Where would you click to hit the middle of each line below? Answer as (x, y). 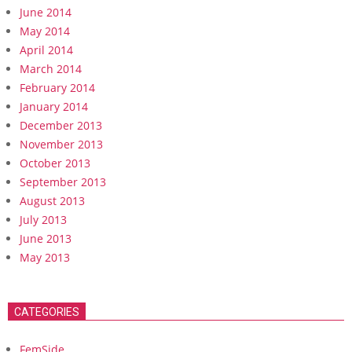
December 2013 (61, 126)
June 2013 (46, 239)
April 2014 (46, 50)
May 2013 (45, 258)
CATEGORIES (47, 312)
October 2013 (55, 163)
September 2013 (63, 182)
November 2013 (61, 145)
